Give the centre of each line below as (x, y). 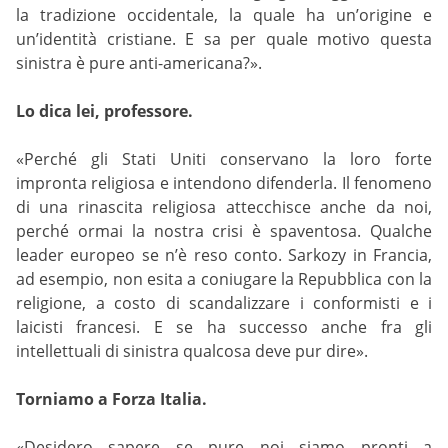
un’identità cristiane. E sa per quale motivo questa (224, 38)
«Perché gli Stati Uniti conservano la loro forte (224, 158)
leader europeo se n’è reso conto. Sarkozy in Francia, (224, 254)
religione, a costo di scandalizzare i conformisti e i (224, 302)
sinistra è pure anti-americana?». (139, 62)
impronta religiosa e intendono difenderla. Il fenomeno (224, 182)
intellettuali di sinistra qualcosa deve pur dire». (192, 350)
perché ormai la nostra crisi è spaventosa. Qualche (224, 230)
